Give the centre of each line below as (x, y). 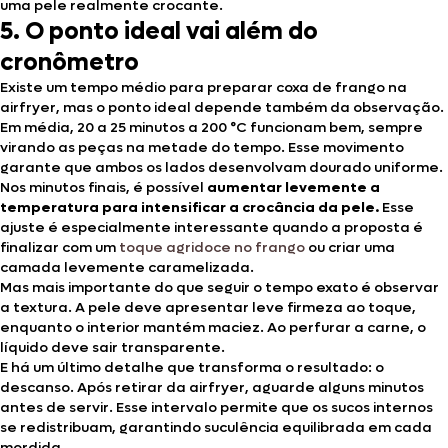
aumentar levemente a (293, 187)
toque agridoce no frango (213, 247)
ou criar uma (351, 247)
